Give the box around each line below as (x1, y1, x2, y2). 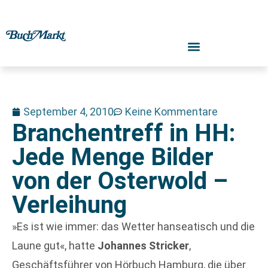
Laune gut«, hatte (12, 239, 98, 252)
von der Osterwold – (12, 167, 228, 195)
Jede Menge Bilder (12, 143, 214, 171)
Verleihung (12, 191, 127, 219)
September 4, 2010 (23, 105, 114, 118)
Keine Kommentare (125, 105, 218, 118)
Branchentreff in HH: (12, 119, 235, 147)
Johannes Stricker (98, 239, 189, 252)
